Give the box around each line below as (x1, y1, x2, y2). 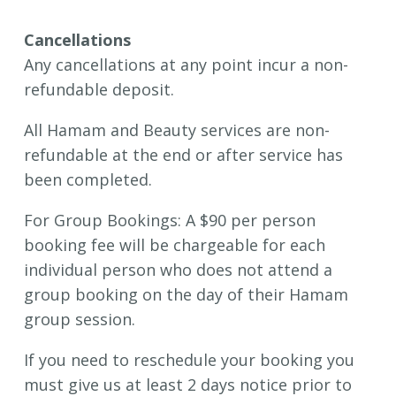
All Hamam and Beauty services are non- (24, 119, 330, 141)
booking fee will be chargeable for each (24, 234, 325, 256)
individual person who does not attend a (24, 259, 332, 281)
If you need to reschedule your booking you (24, 349, 354, 371)
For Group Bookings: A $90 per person (24, 209, 316, 232)
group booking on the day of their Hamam (24, 284, 348, 306)
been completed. (24, 169, 152, 191)
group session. (24, 308, 135, 331)
